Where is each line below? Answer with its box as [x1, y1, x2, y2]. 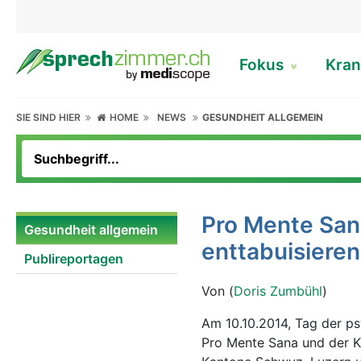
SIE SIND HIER [16, 111, 85, 123]
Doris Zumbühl [234, 283, 322, 299]
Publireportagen [24, 251, 123, 267]
